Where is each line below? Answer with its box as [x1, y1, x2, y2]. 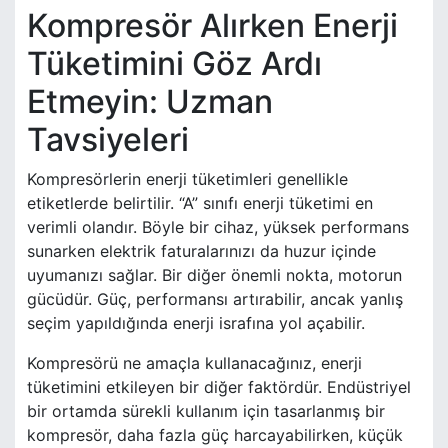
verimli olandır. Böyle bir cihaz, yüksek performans [27, 217, 409, 238]
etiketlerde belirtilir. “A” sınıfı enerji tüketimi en [27, 193, 373, 214]
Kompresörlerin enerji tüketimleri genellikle [27, 169, 348, 190]
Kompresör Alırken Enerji [27, 6, 398, 46]
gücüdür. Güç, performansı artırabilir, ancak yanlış [27, 289, 403, 310]
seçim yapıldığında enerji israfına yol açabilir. [27, 313, 365, 334]
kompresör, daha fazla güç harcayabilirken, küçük [27, 425, 403, 446]
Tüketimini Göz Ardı [27, 44, 322, 84]
